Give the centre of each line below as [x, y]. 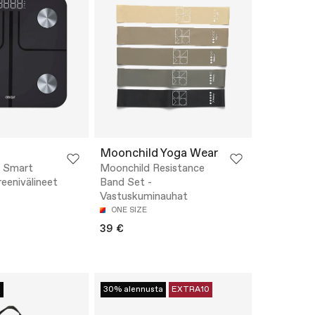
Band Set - [126, 183]
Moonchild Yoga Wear [159, 154]
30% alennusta [133, 290]
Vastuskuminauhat [144, 197]
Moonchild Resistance [152, 169]
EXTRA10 [191, 290]
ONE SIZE [129, 211]
